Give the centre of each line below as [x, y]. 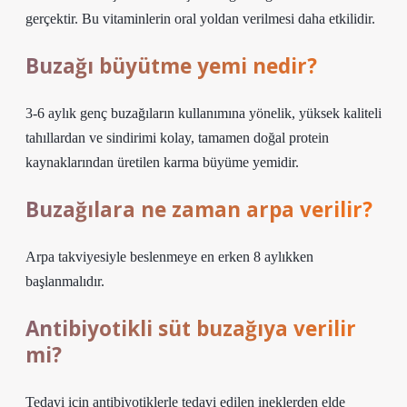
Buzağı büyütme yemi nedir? [171, 66]
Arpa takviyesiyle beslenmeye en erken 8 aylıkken [169, 257]
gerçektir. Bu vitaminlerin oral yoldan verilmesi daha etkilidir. [200, 19]
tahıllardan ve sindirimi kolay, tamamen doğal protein [177, 138]
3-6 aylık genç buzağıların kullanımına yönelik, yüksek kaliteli [203, 113]
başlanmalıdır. [65, 281]
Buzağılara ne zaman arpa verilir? [199, 209]
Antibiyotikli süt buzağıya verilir [191, 328]
